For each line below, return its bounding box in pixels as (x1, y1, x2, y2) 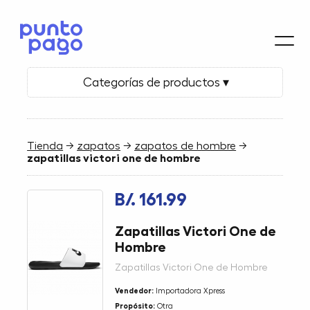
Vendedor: (115, 286, 154, 295)
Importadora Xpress (154, 286, 226, 295)
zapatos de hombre (134, 140, 237, 152)
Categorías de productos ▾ (77, 75, 232, 89)
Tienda (27, 140, 64, 152)
